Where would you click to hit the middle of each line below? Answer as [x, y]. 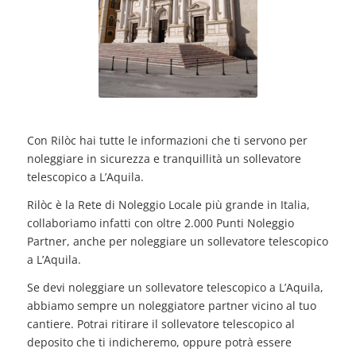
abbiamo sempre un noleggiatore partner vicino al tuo [171, 305]
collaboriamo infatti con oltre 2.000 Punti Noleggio [160, 222]
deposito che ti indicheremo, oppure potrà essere [159, 342]
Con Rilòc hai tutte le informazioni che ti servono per [167, 140]
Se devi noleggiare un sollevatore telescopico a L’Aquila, [175, 287]
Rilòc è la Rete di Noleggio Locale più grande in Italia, [168, 204]
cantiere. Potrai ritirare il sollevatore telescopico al [161, 323]
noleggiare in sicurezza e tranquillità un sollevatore [164, 158]
